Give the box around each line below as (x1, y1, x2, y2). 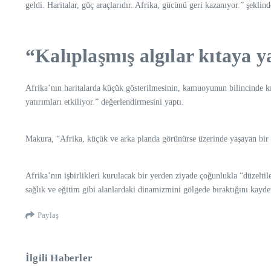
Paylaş (38, 211, 59, 220)
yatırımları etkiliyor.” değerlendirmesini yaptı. (25, 97, 184, 106)
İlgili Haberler (25, 252, 93, 264)
